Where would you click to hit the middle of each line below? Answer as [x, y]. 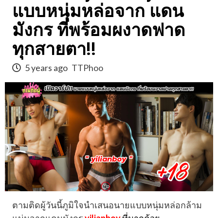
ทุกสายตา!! [54, 49]
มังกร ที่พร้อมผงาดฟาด [99, 30]
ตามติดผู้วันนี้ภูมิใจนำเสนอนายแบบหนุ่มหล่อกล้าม [107, 205]
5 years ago [46, 68]
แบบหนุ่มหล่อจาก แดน [98, 11]
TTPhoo [87, 68]
